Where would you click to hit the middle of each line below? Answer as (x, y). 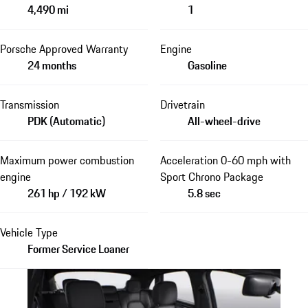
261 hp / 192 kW (67, 194)
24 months (52, 66)
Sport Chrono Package (211, 177)
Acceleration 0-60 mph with (225, 161)
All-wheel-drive (224, 121)
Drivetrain (182, 105)
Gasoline (207, 66)
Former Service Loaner (78, 249)
